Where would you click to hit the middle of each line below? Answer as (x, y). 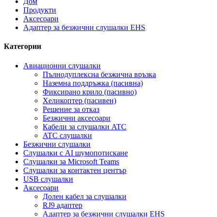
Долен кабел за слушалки (85, 196)
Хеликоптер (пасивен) (79, 100)
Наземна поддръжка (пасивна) (93, 83)
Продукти (40, 10)
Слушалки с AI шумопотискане (76, 153)
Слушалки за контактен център (75, 170)
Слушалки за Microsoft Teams (71, 161)
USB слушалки (48, 179)
